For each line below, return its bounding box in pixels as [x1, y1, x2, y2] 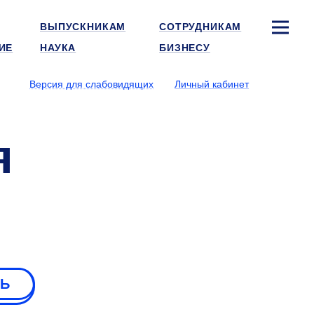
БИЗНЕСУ [159, 42, 210, 53]
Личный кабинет [175, 78, 249, 90]
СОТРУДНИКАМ [159, 21, 242, 32]
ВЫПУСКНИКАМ [40, 21, 126, 32]
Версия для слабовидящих [29, 78, 153, 90]
